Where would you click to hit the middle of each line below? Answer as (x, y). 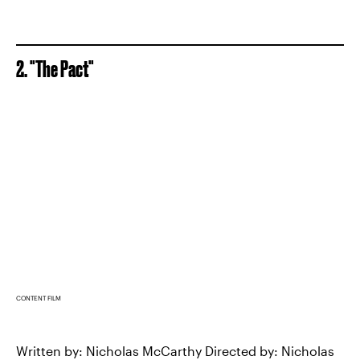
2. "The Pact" (55, 69)
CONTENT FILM (39, 298)
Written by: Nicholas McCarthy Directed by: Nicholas (175, 351)
